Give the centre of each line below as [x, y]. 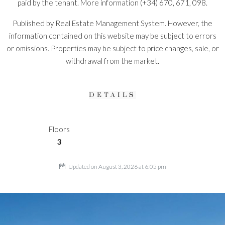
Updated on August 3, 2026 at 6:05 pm [117, 166]
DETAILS [113, 95]
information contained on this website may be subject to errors [113, 36]
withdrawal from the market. [113, 61]
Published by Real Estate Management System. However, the [113, 23]
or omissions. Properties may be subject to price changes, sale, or [113, 48]
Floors [59, 129]
